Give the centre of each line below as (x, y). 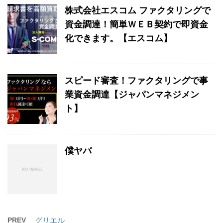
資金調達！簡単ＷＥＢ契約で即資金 (136, 24)
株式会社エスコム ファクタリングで (138, 10)
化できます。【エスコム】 (118, 38)
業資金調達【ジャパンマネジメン (132, 95)
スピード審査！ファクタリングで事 (136, 81)
